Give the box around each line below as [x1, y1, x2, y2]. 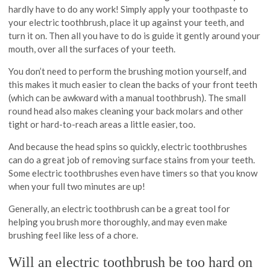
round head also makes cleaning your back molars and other [8, 105, 244, 116]
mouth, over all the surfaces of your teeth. [8, 43, 176, 54]
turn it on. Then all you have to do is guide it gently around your [8, 30, 261, 41]
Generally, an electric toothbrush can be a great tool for [8, 202, 231, 214]
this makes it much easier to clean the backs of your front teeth [8, 78, 258, 90]
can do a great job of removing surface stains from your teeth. [8, 154, 256, 165]
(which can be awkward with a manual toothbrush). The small [8, 92, 246, 103]
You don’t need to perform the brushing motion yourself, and [8, 65, 247, 77]
